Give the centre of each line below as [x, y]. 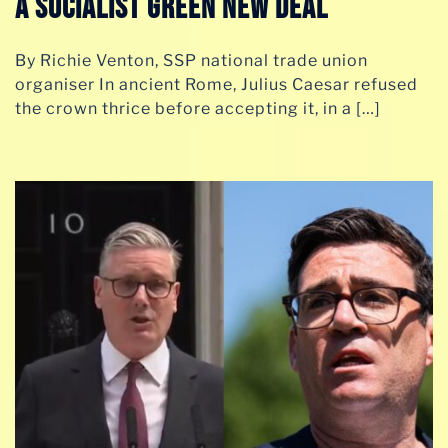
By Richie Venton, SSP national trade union [191, 60]
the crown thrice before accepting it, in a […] [198, 108]
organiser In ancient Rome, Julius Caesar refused [216, 84]
